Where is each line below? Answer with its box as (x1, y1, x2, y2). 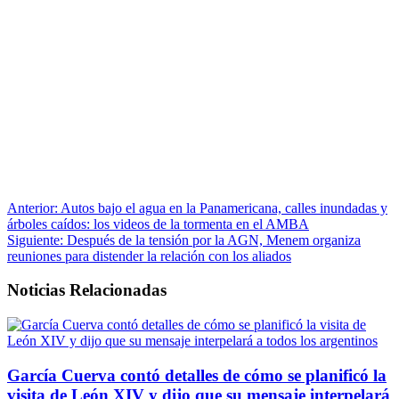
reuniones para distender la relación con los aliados (7, 248, 291, 264)
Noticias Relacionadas (7, 281, 167, 300)
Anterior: (7, 199, 58, 216)
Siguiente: (7, 232, 63, 248)
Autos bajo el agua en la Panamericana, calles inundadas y (58, 199, 387, 216)
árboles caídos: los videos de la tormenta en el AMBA (7, 216, 309, 232)
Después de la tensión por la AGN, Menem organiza (63, 232, 361, 248)
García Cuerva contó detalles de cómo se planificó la (7, 365, 387, 385)
